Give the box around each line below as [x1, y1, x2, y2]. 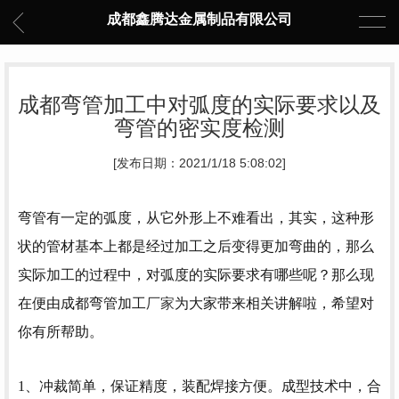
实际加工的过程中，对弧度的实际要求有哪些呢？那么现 [18, 267, 374, 283]
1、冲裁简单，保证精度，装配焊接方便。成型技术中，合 [18, 378, 381, 394]
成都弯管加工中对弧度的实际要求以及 [18, 93, 381, 117]
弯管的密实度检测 [114, 116, 285, 140]
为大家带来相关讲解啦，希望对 [175, 296, 374, 312]
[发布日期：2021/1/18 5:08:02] [113, 157, 286, 170]
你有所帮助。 [18, 324, 103, 340]
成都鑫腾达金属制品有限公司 [107, 12, 292, 27]
